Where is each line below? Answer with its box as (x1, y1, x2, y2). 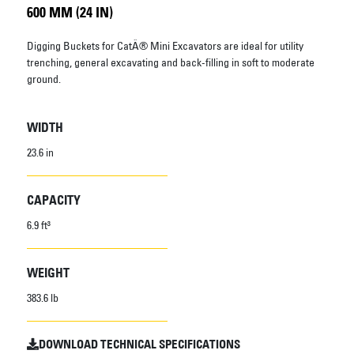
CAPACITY (26, 191, 81, 208)
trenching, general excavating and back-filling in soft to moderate (26, 55, 314, 70)
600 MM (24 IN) (26, 3, 113, 21)
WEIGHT (26, 264, 70, 281)
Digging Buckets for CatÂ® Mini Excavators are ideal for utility (26, 38, 303, 53)
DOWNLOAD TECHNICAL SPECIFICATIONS (38, 336, 240, 352)
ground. (26, 71, 61, 86)
